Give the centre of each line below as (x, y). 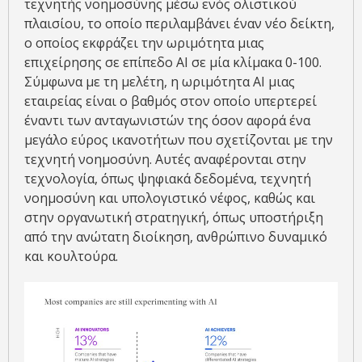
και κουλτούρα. (71, 256)
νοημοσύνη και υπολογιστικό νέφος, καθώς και (170, 198)
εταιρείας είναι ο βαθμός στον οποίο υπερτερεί (170, 101)
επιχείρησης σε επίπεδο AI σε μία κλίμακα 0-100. (173, 62)
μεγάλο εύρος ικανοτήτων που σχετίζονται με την (179, 139)
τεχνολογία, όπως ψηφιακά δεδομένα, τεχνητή (168, 178)
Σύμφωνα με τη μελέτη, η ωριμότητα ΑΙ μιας (160, 81)
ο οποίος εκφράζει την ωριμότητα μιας (144, 42)
